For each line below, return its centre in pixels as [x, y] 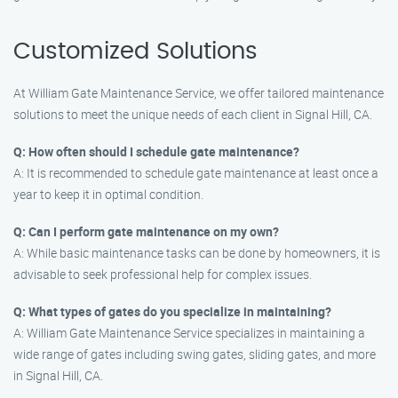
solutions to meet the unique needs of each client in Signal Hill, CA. [193, 114]
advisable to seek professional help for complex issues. [163, 274]
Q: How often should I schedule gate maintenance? [156, 151]
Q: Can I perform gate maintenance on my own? [146, 231]
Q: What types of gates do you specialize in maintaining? [172, 311]
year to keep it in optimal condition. [108, 194]
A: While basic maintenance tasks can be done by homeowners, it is [197, 253]
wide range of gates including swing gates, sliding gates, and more [195, 354]
